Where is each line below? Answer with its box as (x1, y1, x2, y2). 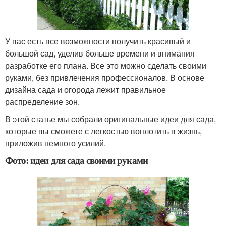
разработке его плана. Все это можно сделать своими (5, 60, 206, 71)
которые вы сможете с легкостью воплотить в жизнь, (5, 125, 202, 137)
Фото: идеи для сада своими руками (5, 153, 148, 167)
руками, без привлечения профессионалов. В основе (5, 72, 204, 83)
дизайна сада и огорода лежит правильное (5, 84, 166, 95)
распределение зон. (5, 96, 80, 107)
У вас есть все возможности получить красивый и (5, 35, 191, 47)
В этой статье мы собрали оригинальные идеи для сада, (5, 113, 216, 125)
